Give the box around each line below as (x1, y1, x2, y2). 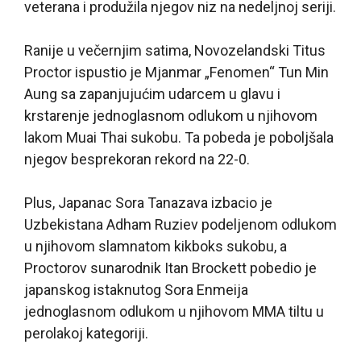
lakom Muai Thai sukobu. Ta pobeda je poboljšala (24, 129, 334, 147)
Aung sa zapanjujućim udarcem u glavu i (24, 85, 280, 103)
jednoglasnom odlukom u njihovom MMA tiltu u (24, 303, 324, 321)
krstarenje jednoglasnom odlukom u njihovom (24, 107, 317, 125)
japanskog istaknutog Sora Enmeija (24, 281, 248, 299)
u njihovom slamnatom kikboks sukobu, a (24, 238, 287, 255)
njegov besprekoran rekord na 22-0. (24, 151, 250, 168)
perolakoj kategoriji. (24, 325, 148, 342)
